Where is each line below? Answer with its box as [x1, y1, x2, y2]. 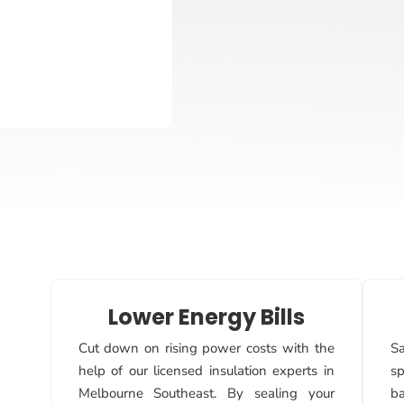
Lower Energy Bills [107, 302, 305, 333]
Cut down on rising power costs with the [78, 339, 335, 358]
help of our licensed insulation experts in [78, 362, 335, 381]
